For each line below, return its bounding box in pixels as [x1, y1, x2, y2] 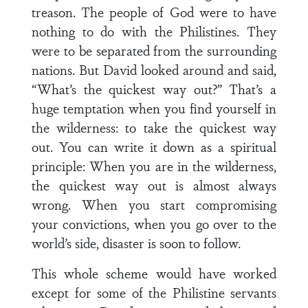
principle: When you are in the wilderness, [32, 156, 276, 175]
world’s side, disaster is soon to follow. [32, 233, 241, 252]
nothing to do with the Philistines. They [32, 21, 276, 41]
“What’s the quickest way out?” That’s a [32, 79, 276, 98]
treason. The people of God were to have [32, 2, 276, 21]
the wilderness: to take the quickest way [32, 118, 276, 137]
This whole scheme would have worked [32, 263, 276, 283]
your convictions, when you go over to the [32, 214, 276, 233]
